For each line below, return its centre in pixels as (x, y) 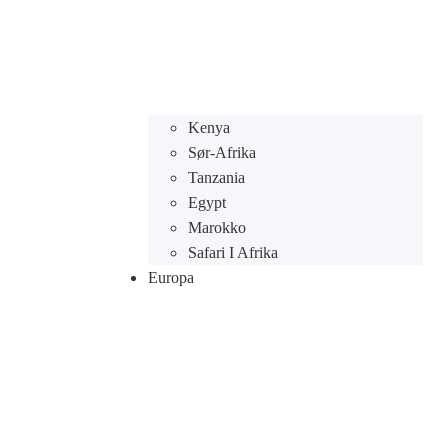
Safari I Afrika (232, 252)
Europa (170, 277)
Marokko (216, 227)
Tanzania (216, 177)
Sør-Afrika (221, 152)
